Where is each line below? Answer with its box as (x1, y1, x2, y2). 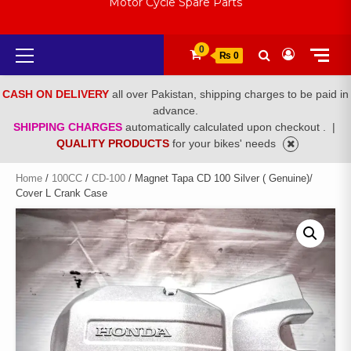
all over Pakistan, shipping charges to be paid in (112, 88, 349, 101)
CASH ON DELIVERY (2, 88, 112, 101)
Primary (31, 43, 71, 57)
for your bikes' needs (172, 137, 279, 150)
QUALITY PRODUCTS (56, 137, 172, 150)
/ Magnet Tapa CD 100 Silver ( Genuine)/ (125, 172, 313, 185)
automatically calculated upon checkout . (125, 121, 329, 134)
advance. (153, 104, 198, 118)
